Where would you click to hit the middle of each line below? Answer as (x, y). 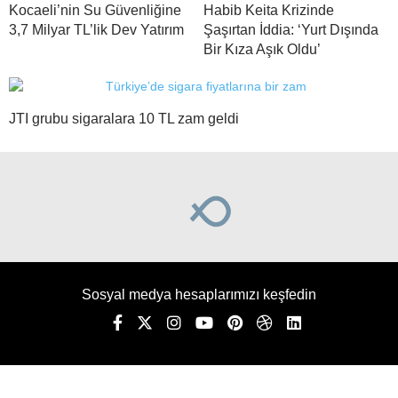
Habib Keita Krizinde (269, 10)
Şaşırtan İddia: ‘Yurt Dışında (291, 29)
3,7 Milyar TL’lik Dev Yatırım (96, 29)
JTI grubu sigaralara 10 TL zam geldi (124, 118)
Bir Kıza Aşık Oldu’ (262, 49)
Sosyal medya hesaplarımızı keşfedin (199, 294)
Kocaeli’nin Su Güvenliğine (95, 10)
